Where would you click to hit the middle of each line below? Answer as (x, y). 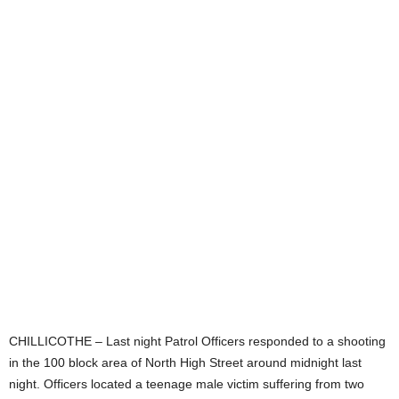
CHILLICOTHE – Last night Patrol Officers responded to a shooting (197, 341)
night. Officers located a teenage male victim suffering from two (187, 383)
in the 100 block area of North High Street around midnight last (185, 362)
